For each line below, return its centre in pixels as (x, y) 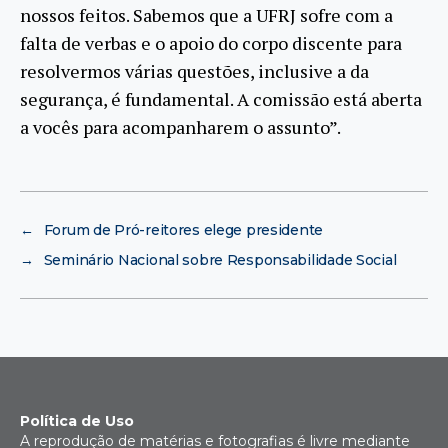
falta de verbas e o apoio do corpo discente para (211, 42)
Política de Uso (77, 420)
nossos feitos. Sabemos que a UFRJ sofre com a (206, 14)
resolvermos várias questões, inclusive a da (194, 70)
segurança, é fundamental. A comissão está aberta (221, 98)
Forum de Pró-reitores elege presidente (183, 229)
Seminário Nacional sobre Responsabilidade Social (220, 259)
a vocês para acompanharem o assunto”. (180, 126)
